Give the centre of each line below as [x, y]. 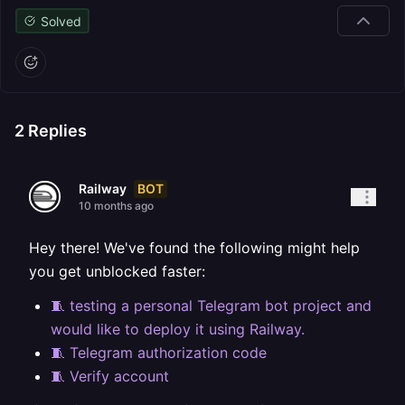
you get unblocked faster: [117, 271]
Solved [61, 21]
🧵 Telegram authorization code [159, 353]
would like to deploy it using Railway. [178, 329]
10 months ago [116, 206]
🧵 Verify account [110, 376]
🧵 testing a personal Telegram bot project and [211, 306]
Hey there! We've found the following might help [194, 248]
